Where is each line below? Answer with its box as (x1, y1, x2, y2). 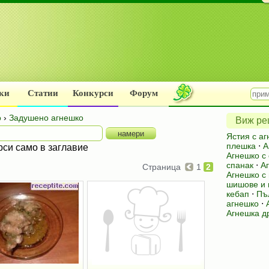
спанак (226, 160, 253, 170)
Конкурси (73, 88, 113, 98)
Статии (27, 88, 58, 98)
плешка (226, 141, 256, 151)
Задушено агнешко (9, 113, 83, 122)
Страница (142, 162, 183, 172)
